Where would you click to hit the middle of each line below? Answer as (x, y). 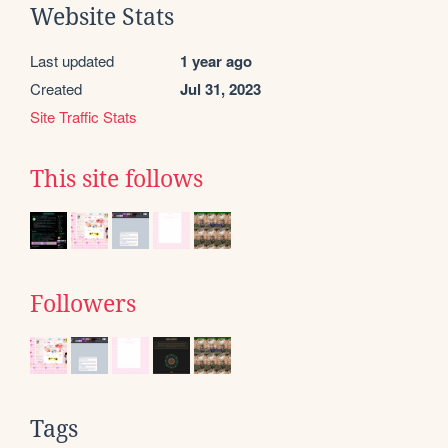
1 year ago (216, 60)
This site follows (116, 178)
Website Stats (102, 16)
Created (56, 88)
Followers (83, 303)
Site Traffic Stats (83, 116)
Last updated (72, 60)
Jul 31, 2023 (220, 88)
